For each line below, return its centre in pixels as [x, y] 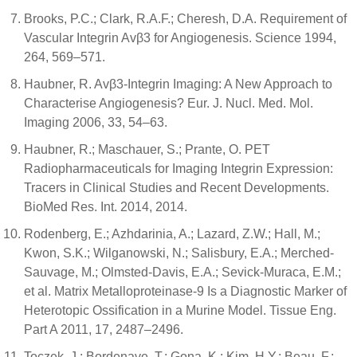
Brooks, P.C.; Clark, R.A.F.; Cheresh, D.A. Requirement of [185, 19]
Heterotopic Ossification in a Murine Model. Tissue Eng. [180, 310]
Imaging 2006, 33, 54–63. [96, 122]
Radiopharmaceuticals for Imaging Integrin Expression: [178, 169]
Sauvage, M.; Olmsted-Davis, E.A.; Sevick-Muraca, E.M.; [182, 272]
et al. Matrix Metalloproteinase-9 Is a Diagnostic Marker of [185, 291]
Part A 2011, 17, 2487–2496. [104, 330]
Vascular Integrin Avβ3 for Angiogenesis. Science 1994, [180, 38]
